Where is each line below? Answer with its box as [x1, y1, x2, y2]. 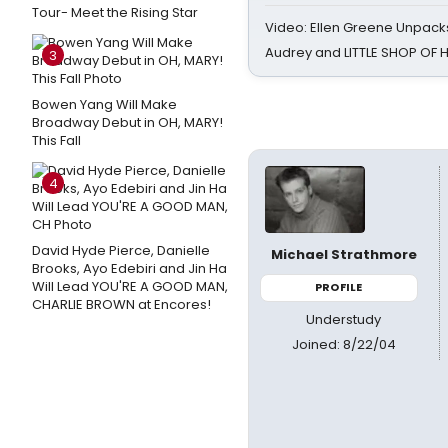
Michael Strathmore [270, 245, 417, 264]
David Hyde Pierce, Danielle [32, 241, 210, 260]
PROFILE [315, 279, 363, 295]
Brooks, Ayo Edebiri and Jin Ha [32, 259, 227, 278]
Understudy [306, 309, 382, 329]
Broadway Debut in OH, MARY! [32, 113, 223, 132]
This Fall [32, 131, 81, 150]
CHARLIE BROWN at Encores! [32, 295, 211, 314]
